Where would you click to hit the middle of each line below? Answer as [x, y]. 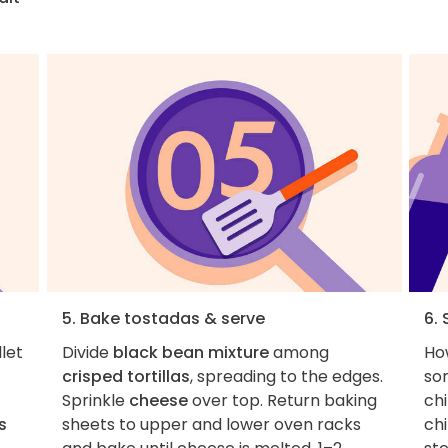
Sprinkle [95, 401]
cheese [158, 401]
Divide [87, 353]
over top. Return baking [282, 401]
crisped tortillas [125, 377]
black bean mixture [190, 353]
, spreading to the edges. [286, 377]
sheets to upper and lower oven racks [211, 425]
